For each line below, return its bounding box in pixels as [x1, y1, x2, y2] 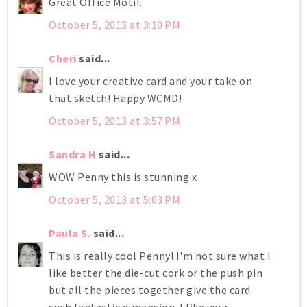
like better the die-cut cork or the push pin [49, 265, 262, 280]
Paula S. [49, 225, 90, 240]
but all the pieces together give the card [49, 282, 251, 297]
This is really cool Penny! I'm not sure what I [49, 248, 271, 262]
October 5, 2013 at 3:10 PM [49, 17, 180, 32]
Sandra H [49, 147, 96, 161]
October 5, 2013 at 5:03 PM [49, 192, 180, 206]
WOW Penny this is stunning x [49, 169, 197, 184]
